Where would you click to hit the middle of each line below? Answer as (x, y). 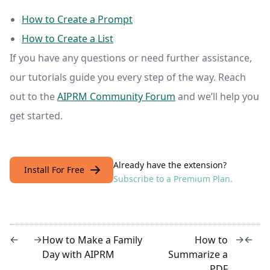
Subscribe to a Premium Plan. (173, 178)
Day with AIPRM (78, 255)
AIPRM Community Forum (116, 96)
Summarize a (198, 255)
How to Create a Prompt (77, 19)
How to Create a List (67, 38)
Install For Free (54, 169)
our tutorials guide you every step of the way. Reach (128, 77)
